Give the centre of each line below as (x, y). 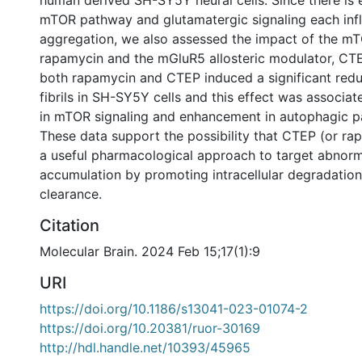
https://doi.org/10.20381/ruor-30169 (150, 328)
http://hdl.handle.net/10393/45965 (145, 347)
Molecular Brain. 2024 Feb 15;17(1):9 (150, 251)
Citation (69, 225)
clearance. (71, 194)
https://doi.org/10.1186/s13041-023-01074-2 (174, 309)
